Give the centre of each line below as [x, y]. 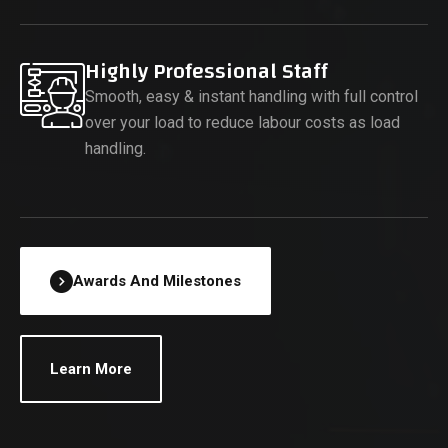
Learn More [91, 369]
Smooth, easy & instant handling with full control [251, 96]
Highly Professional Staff [206, 71]
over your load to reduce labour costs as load [242, 122]
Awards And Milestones [157, 281]
